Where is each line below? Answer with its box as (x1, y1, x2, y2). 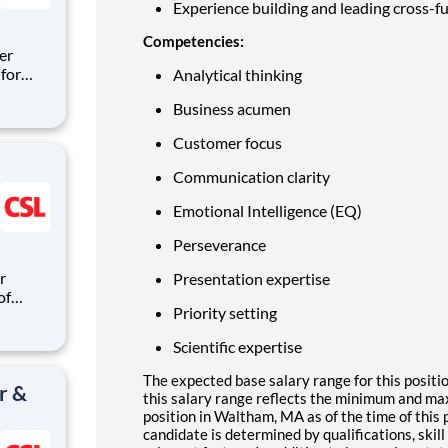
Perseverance (173, 234, 266, 254)
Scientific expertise (173, 336, 302, 356)
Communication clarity (173, 166, 330, 186)
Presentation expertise (173, 268, 330, 288)
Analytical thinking (173, 64, 302, 84)
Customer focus (173, 132, 282, 152)
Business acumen (173, 98, 291, 118)
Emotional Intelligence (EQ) (173, 200, 362, 220)
